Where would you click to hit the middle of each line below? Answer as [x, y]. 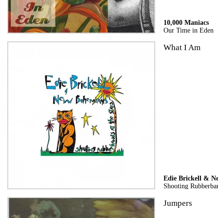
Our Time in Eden [188, 30]
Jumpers [178, 203]
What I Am [182, 47]
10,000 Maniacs [186, 22]
